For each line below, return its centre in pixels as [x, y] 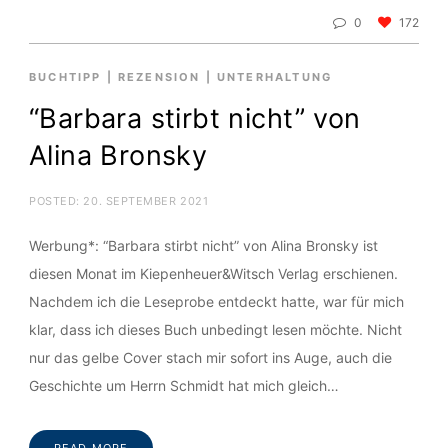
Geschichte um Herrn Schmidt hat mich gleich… [184, 385]
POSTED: [56, 200]
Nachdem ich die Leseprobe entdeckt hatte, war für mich [216, 301]
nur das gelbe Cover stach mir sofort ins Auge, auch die [210, 357]
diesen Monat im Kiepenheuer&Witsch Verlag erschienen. [213, 273]
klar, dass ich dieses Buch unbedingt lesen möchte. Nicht [215, 329]
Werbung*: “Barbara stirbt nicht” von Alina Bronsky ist [203, 245]
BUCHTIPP [65, 76]
